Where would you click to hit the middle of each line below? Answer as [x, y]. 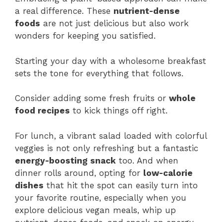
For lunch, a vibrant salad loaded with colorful [111, 136]
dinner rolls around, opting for [79, 173]
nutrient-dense [147, 11]
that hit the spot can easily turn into [121, 185]
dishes [29, 185]
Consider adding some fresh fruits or [92, 98]
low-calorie [168, 173]
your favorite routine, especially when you [101, 197]
